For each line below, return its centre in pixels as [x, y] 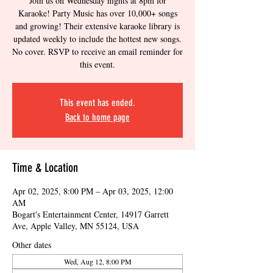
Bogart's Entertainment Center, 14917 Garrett [90, 214]
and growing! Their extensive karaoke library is [97, 26]
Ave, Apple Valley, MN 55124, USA [76, 226]
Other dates [32, 245]
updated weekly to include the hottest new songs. [97, 39]
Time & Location [45, 168]
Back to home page [97, 117]
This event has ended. [97, 103]
